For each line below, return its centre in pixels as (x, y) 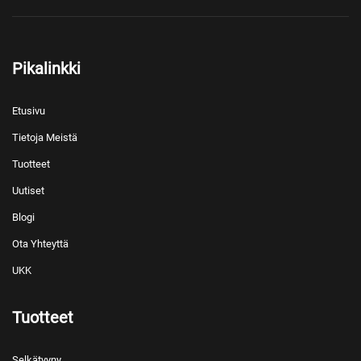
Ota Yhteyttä (40, 244)
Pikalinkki (46, 69)
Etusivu (29, 111)
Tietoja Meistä (45, 138)
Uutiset (28, 191)
